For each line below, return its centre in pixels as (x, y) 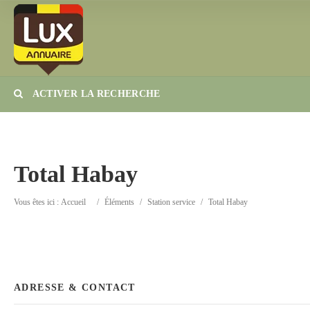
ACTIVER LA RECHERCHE (95, 94)
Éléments (119, 202)
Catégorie (179, 164)
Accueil (73, 202)
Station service (171, 202)
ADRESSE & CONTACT (75, 288)
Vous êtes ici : (37, 202)
